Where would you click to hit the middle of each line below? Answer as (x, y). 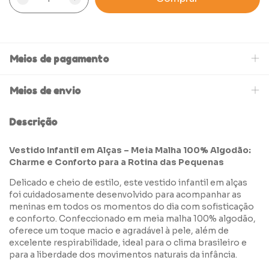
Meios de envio (45, 91)
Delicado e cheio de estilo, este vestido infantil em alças (128, 183)
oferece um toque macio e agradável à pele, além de (119, 231)
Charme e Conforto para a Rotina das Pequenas (116, 162)
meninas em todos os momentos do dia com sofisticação (131, 207)
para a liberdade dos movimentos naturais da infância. (123, 255)
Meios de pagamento (59, 59)
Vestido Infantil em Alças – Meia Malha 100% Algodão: (130, 150)
